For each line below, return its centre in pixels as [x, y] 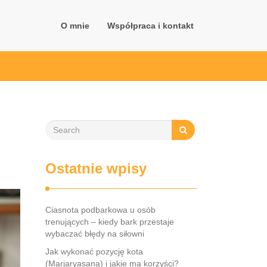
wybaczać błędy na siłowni [95, 234]
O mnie [75, 26]
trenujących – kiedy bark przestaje [110, 222]
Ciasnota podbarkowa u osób [100, 210]
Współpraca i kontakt [150, 26]
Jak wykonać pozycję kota [94, 252]
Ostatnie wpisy [96, 168]
